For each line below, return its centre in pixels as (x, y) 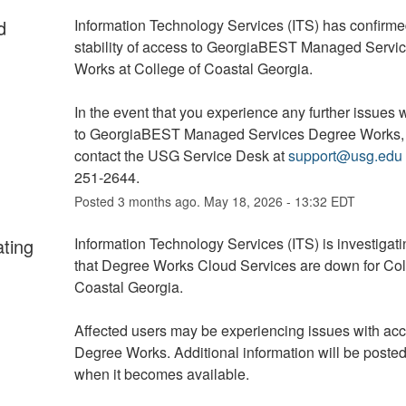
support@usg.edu (345, 155)
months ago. (164, 201)
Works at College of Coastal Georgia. (195, 68)
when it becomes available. (161, 373)
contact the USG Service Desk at (181, 155)
